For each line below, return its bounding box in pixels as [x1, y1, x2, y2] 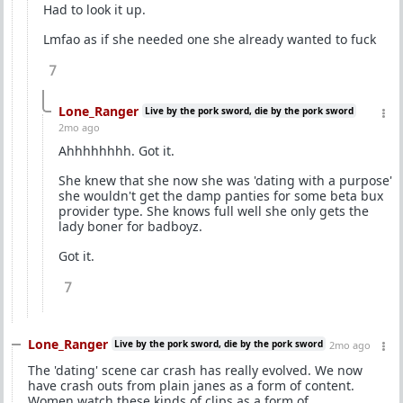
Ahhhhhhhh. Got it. [58, 142, 175, 159]
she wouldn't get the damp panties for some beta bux [58, 187, 383, 204]
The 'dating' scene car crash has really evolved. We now [28, 362, 363, 379]
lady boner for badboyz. [58, 218, 202, 235]
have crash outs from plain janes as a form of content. [28, 377, 354, 394]
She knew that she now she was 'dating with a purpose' [58, 172, 392, 189]
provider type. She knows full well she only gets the [58, 202, 369, 219]
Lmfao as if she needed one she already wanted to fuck [43, 31, 376, 48]
